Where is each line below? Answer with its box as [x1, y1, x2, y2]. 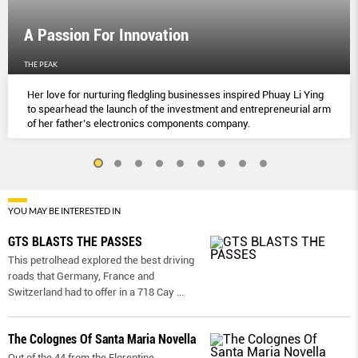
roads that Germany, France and [8, 270, 154, 283]
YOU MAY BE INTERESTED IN [8, 205, 121, 217]
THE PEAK [24, 60, 58, 70]
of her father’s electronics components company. [27, 117, 250, 130]
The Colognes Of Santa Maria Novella [8, 332, 196, 348]
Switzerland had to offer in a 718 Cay [8, 286, 174, 299]
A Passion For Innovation [24, 26, 189, 46]
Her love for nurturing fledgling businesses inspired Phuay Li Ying [27, 89, 324, 101]
